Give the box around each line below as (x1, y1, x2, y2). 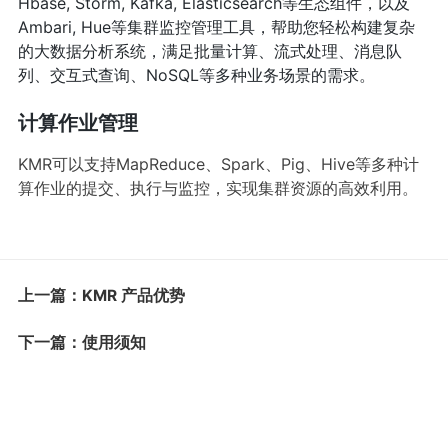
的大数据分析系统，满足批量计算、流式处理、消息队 (17, 41, 402, 62)
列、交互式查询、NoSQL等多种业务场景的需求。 (17, 65, 375, 86)
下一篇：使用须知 (17, 332, 146, 352)
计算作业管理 (17, 111, 138, 136)
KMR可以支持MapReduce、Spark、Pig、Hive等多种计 (17, 154, 419, 175)
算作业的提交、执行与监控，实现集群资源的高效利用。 (17, 178, 418, 199)
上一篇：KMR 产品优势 (17, 286, 185, 306)
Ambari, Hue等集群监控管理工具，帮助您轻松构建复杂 (17, 17, 415, 38)
